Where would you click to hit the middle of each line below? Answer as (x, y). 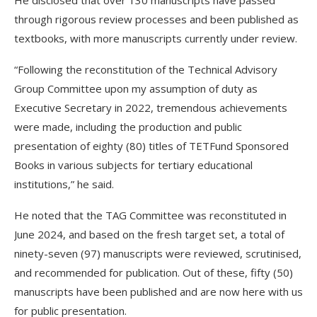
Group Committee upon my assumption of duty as (136, 88)
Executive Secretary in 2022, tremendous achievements (151, 108)
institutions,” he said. (64, 184)
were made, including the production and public (128, 127)
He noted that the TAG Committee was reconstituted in (150, 215)
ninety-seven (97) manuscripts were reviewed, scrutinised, (158, 253)
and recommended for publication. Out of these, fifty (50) (154, 272)
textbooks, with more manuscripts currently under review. (156, 38)
